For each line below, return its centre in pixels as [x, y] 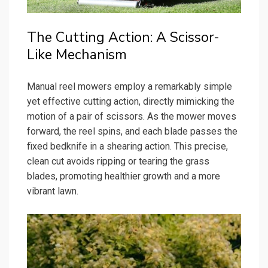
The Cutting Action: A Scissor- [123, 38]
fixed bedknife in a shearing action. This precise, [127, 147]
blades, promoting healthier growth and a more [124, 176]
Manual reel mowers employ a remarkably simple [130, 87]
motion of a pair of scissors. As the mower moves [132, 117]
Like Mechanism [77, 55]
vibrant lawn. [53, 191]
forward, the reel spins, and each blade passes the [132, 132]
